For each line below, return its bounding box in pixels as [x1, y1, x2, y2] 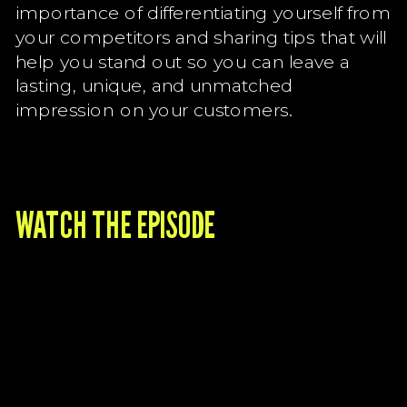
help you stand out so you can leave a [15, 49, 351, 73]
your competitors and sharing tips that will [15, 25, 387, 49]
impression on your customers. [15, 97, 293, 121]
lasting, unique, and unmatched [15, 74, 293, 97]
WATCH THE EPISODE [15, 202, 215, 247]
